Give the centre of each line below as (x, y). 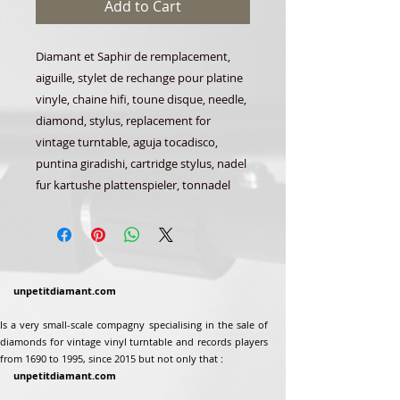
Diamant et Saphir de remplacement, (133, 56)
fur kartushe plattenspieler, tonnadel (133, 185)
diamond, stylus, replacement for (123, 121)
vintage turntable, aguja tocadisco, (127, 142)
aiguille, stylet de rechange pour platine (139, 78)
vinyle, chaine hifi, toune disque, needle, (141, 99)
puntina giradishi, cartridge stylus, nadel (141, 163)
